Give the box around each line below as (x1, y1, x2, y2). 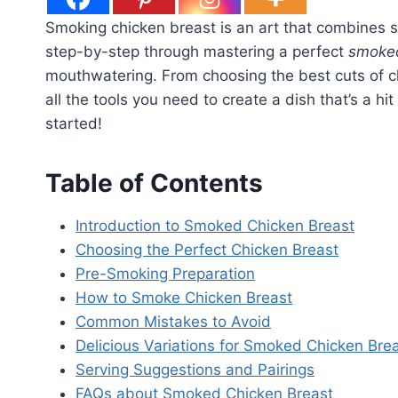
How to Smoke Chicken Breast (76, 289, 292, 307)
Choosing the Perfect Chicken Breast (76, 241, 338, 259)
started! (45, 115, 102, 133)
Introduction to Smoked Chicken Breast (76, 217, 354, 235)
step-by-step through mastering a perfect (45, 43, 348, 61)
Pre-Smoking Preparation (76, 265, 255, 283)
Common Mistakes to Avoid (76, 313, 271, 331)
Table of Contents (45, 168, 263, 199)
